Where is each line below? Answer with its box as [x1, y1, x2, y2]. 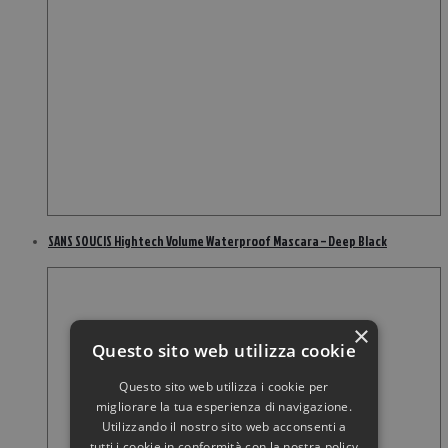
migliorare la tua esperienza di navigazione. [95, 398, 353, 415]
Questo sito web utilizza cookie [91, 339, 357, 362]
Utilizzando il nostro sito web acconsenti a [101, 418, 347, 435]
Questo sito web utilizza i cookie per [119, 378, 329, 395]
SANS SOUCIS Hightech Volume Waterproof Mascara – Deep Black [48, 232, 387, 250]
